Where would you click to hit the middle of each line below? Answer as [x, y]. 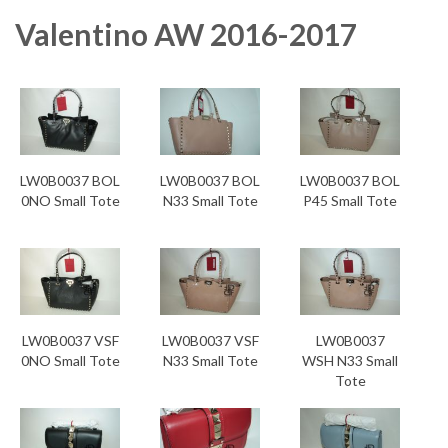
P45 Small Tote [350, 200]
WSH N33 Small [350, 360]
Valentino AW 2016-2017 [186, 34]
